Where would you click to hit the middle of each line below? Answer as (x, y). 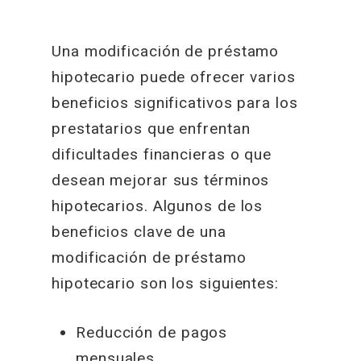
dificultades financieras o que (162, 154)
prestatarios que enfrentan (151, 129)
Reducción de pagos (152, 332)
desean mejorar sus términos (161, 180)
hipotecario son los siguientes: (165, 283)
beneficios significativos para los (175, 103)
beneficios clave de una (139, 232)
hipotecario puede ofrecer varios (174, 77)
